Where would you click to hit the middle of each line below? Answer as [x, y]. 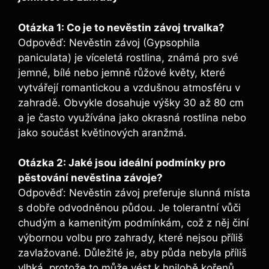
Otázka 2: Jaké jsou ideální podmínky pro [122, 163]
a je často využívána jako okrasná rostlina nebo [132, 117]
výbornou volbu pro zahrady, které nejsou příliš [131, 238]
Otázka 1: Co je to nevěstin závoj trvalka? [121, 27]
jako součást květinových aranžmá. [102, 132]
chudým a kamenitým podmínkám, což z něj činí [133, 223]
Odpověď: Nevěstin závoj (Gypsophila [109, 42]
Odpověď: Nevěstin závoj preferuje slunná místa [134, 193]
